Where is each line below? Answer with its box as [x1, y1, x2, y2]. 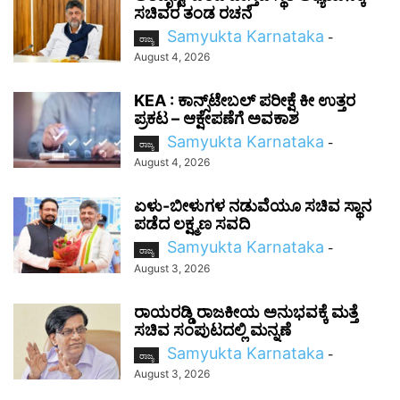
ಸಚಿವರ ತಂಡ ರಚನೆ [134, 3, 252, 22]
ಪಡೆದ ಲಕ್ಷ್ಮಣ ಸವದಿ [134, 214, 250, 234]
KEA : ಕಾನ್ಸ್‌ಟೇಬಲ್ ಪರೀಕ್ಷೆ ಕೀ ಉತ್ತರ [134, 91, 355, 111]
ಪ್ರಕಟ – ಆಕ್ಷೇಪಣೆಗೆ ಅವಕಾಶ [134, 109, 299, 129]
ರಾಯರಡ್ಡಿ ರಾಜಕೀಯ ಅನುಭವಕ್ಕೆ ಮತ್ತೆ [134, 302, 358, 321]
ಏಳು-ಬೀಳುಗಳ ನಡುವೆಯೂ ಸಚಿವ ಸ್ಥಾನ [134, 196, 371, 216]
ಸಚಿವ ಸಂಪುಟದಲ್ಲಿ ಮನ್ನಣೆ [134, 320, 291, 339]
